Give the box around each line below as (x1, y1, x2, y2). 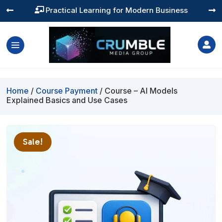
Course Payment (36, 86, 98, 96)
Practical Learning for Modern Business (45, 5, 188, 15)
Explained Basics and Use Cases (6, 95, 128, 106)
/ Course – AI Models (98, 86, 178, 96)
